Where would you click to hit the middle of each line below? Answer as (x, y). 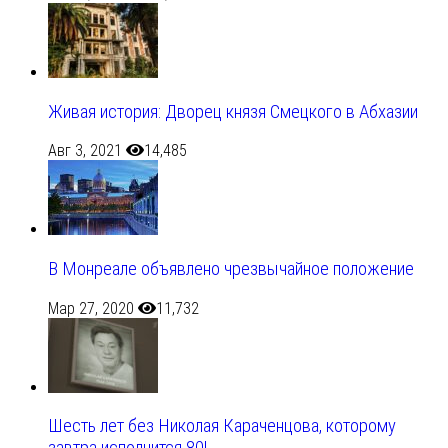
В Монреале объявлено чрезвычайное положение (231, 268)
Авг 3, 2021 (85, 151)
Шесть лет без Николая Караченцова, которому (222, 426)
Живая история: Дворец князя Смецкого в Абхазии (233, 111)
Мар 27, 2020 (91, 308)
